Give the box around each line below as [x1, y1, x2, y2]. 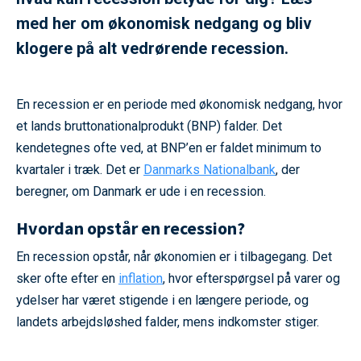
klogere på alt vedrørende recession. [16, 39, 288, 59]
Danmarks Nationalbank [143, 162, 276, 178]
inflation [118, 271, 163, 287]
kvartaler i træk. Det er [16, 162, 143, 178]
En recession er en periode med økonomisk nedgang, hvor [16, 97, 342, 113]
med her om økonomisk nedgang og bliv [16, 14, 312, 34]
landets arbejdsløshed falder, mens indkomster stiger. [16, 314, 322, 330]
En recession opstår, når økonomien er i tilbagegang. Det [16, 249, 332, 265]
